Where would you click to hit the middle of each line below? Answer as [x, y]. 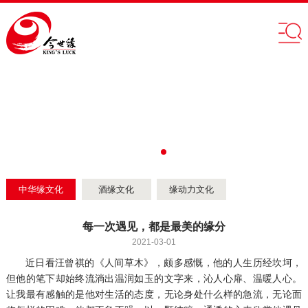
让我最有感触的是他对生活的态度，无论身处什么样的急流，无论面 [154, 294]
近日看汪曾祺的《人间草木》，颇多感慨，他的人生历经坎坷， [164, 263]
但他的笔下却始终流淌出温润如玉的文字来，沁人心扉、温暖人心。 [154, 278]
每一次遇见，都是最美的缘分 [154, 226]
